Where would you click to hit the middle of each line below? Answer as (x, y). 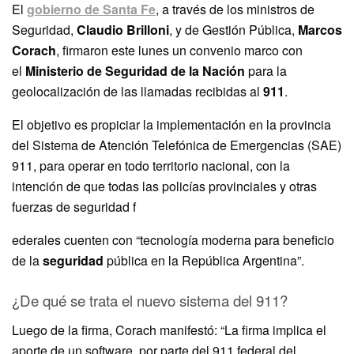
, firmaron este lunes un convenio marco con (179, 50)
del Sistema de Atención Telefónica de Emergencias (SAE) (177, 145)
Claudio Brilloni (121, 29)
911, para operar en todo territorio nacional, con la (151, 165)
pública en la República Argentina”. (204, 260)
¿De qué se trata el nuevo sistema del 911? (150, 301)
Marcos (320, 29)
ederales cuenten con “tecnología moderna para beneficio (173, 239)
